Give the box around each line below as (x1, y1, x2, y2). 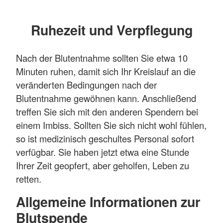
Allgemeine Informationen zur (16, 192, 200, 212)
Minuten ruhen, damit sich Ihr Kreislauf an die (16, 65, 196, 78)
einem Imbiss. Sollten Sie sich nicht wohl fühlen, (16, 118, 207, 132)
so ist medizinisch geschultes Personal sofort (16, 132, 194, 145)
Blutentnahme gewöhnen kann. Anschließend (16, 92, 196, 105)
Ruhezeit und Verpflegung (30, 20, 193, 40)
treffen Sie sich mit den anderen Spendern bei (16, 105, 198, 118)
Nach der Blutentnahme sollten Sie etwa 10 (16, 51, 188, 65)
